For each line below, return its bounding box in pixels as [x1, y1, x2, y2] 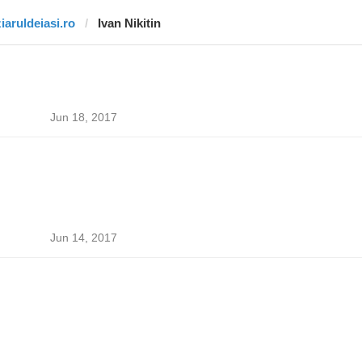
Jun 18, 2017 [49, 111, 117, 124]
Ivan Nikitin [97, 16, 161, 30]
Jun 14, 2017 [49, 231, 117, 244]
